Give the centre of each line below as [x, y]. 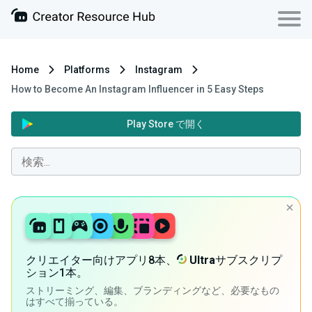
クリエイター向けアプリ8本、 [101, 260]
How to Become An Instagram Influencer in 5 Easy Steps [138, 89]
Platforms [87, 70]
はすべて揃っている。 [75, 302]
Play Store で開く [165, 124]
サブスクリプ [249, 260]
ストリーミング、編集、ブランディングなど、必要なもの [153, 291]
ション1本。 [57, 273]
